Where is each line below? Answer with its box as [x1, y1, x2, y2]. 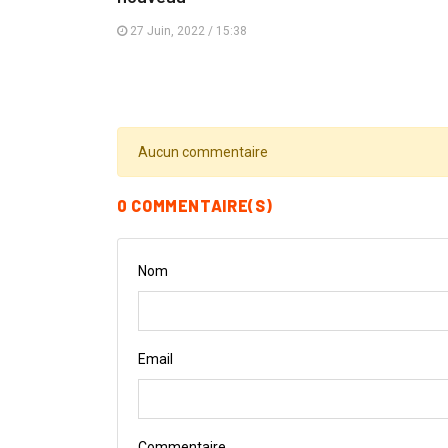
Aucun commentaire [138, 144, 268, 161]
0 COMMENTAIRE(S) [117, 196, 273, 216]
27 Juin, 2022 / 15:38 [127, 24, 247, 39]
